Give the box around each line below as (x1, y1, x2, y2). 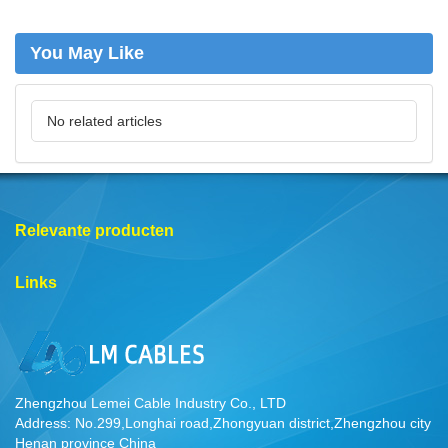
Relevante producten (15, 222, 174, 239)
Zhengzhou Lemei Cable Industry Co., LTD (15, 395, 286, 411)
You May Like (30, 43, 144, 63)
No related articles (47, 113, 162, 129)
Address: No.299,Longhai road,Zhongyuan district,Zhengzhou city (15, 415, 431, 431)
